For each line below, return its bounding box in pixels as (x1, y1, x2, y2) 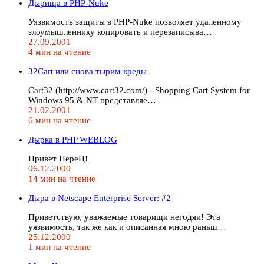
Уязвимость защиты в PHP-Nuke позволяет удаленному (28, 16, 242, 27)
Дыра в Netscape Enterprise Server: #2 (28, 193, 171, 203)
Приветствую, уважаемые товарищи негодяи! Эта (28, 212, 220, 222)
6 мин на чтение (28, 115, 91, 125)
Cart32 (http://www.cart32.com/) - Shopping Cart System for (28, 85, 250, 95)
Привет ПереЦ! (28, 153, 88, 163)
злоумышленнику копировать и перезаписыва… (28, 27, 212, 37)
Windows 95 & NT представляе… (28, 95, 156, 105)
